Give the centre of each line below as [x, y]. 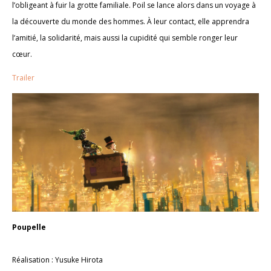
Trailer [23, 77]
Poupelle [29, 227]
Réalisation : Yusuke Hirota [57, 260]
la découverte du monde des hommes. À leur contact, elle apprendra [131, 21]
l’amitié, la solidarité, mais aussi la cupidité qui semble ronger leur [125, 38]
